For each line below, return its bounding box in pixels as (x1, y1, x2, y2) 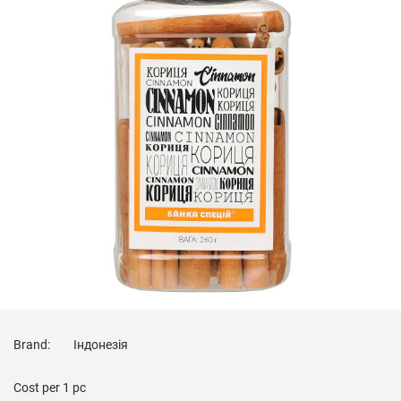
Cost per (13, 380, 63, 395)
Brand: (13, 337, 53, 352)
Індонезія (73, 337, 128, 352)
